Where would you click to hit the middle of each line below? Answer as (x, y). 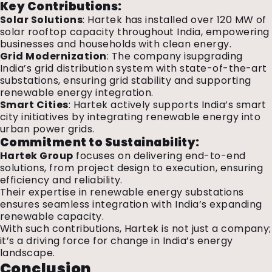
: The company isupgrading (175, 56)
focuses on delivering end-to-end (159, 156)
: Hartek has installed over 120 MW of (175, 20)
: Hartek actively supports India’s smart (167, 105)
